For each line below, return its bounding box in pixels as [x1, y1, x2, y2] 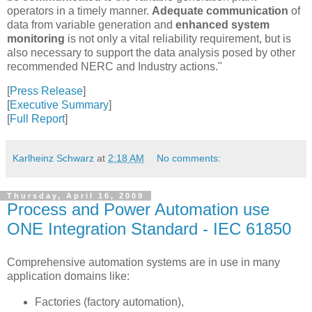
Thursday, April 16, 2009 [7, 192, 144, 201]
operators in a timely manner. [7, 4, 152, 17]
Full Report [10, 113, 65, 125]
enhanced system [175, 18, 270, 31]
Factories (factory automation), [34, 295, 184, 308]
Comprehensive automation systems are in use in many [7, 256, 280, 269]
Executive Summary [10, 99, 109, 111]
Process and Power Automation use [7, 200, 270, 219]
